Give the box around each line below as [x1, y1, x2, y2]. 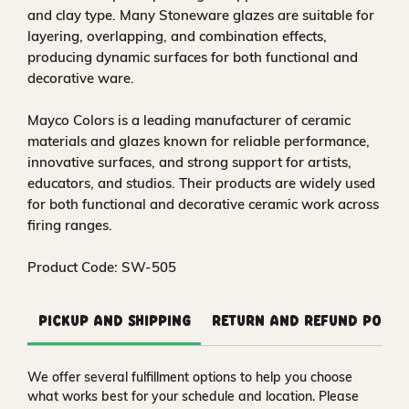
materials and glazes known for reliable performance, [27, 132, 370, 150]
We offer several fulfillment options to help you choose [27, 369, 352, 385]
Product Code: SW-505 [27, 258, 176, 276]
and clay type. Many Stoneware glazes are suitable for [27, 6, 374, 24]
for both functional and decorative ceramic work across [27, 195, 379, 213]
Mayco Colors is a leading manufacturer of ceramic [27, 111, 351, 129]
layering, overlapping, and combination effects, [27, 27, 327, 45]
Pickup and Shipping [37, 315, 191, 330]
